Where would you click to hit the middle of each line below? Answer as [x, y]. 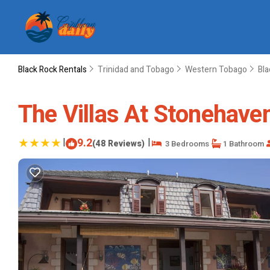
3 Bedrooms [185, 143]
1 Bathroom [243, 143]
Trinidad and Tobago [136, 70]
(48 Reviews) [118, 143]
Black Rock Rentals [53, 70]
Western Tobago [216, 70]
